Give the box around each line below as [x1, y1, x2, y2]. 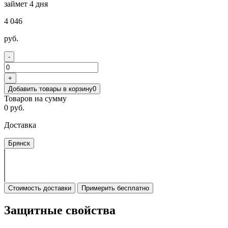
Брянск [8, 139, 30, 147]
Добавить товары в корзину [8, 84, 93, 93]
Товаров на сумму [4, 94, 67, 103]
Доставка [4, 120, 36, 129]
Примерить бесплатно [81, 184, 149, 192]
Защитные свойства [4, 203, 116, 217]
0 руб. [4, 103, 24, 112]
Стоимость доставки [8, 184, 71, 192]
